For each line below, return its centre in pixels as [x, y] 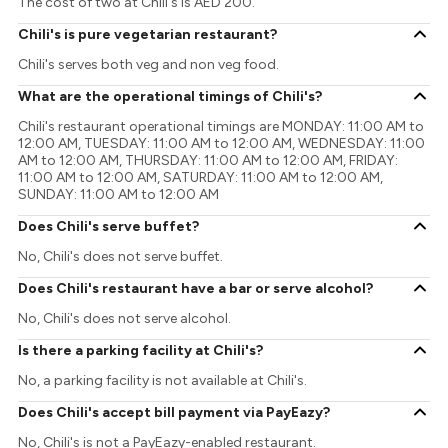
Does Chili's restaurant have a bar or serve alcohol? [196, 288]
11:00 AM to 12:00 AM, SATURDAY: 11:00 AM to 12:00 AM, [201, 178]
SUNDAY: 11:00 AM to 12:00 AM [119, 195]
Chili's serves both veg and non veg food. [149, 65]
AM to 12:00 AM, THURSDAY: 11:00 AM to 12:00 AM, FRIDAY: [208, 161]
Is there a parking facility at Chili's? [141, 350]
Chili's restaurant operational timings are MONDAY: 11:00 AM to [221, 127]
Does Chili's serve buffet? [109, 226]
